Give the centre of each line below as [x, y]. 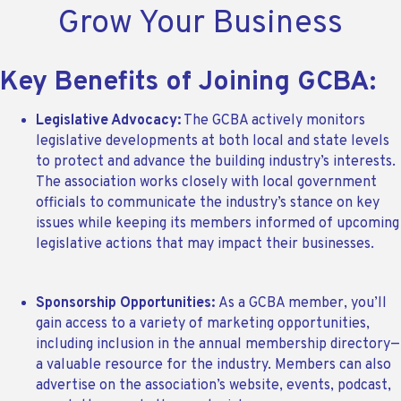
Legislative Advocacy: [108, 121]
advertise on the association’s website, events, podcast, [213, 386]
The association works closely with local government [206, 183]
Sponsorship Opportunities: [127, 304]
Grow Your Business [200, 25]
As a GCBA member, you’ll [303, 304]
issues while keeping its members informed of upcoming [218, 224]
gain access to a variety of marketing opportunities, [203, 324]
